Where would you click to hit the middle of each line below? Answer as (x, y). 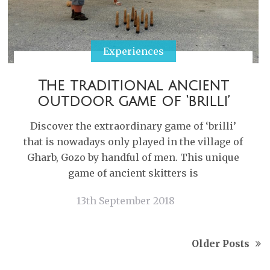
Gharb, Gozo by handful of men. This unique (133, 157)
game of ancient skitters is (133, 173)
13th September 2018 (126, 201)
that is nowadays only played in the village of (133, 142)
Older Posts (221, 243)
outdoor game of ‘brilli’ (133, 101)
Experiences (133, 51)
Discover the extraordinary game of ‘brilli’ (133, 126)
